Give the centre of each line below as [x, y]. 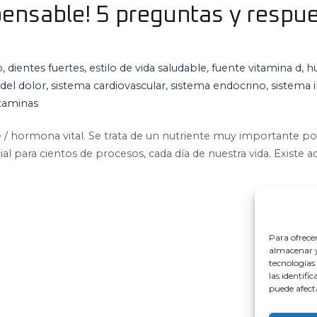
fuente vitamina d [257, 68]
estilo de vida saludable [148, 68]
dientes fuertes [46, 68]
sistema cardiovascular [108, 85]
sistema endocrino [218, 85]
